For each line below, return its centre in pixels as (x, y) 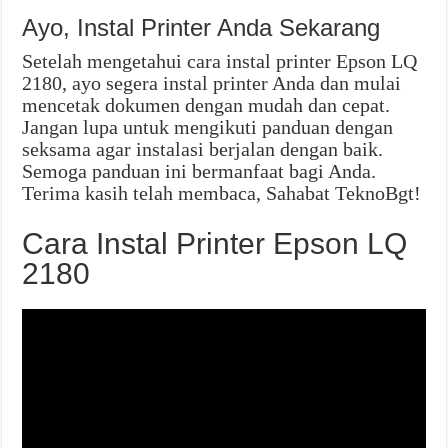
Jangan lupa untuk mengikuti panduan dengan (208, 127)
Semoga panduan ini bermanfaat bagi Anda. (199, 171)
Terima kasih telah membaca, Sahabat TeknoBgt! (222, 193)
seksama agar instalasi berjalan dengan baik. (203, 149)
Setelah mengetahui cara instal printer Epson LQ (220, 61)
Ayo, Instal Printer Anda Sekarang (201, 28)
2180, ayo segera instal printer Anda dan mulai (212, 83)
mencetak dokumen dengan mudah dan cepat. (206, 105)
